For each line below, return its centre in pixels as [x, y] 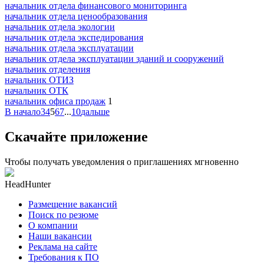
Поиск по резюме [63, 214]
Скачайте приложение [76, 136]
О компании [53, 225]
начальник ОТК [37, 90]
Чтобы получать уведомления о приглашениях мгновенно [122, 161]
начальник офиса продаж [55, 101]
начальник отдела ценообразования [76, 16]
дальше [95, 111]
